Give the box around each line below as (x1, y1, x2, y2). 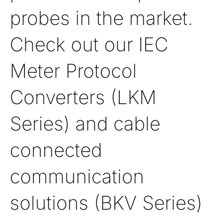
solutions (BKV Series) (10, 191, 202, 214)
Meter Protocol (10, 59, 137, 82)
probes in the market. (10, 6, 193, 29)
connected (10, 138, 102, 161)
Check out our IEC (10, 33, 168, 56)
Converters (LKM (10, 86, 156, 109)
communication (10, 165, 144, 188)
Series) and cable (10, 112, 160, 135)
